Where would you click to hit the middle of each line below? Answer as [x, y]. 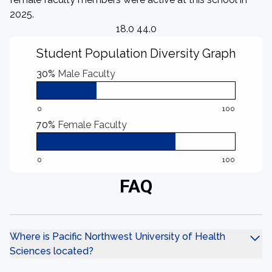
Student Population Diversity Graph [136, 53]
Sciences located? [52, 251]
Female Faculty [92, 125]
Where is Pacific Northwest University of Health [117, 236]
